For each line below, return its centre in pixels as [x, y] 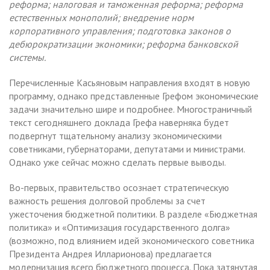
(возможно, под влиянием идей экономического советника [132, 240]
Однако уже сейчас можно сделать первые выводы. [118, 162]
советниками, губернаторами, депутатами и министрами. [127, 149]
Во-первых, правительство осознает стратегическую [119, 187]
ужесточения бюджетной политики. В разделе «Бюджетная [133, 214]
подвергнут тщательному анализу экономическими [115, 135]
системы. [27, 57]
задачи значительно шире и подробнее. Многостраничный [130, 109]
